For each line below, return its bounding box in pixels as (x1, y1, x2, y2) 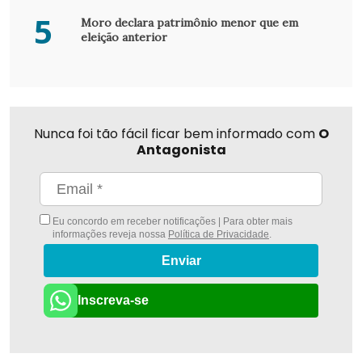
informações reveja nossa (52, 229, 168, 241)
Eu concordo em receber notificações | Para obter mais (50, 216, 293, 228)
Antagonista (136, 141, 226, 160)
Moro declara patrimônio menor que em (80, 15, 298, 31)
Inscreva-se (78, 293, 149, 307)
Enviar (161, 254, 201, 268)
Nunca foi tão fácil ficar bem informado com (33, 124, 318, 144)
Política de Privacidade (167, 229, 269, 241)
